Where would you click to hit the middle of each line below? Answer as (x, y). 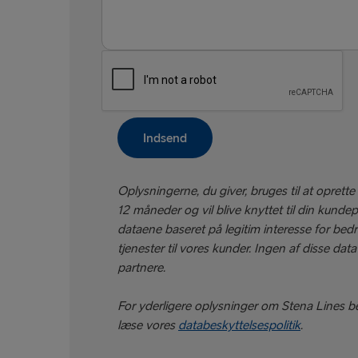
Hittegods (141, 18)
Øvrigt (131, 113)
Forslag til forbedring (170, 50)
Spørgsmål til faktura (169, 82)
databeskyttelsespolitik (239, 326)
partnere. (141, 268)
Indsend (165, 139)
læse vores (148, 326)
